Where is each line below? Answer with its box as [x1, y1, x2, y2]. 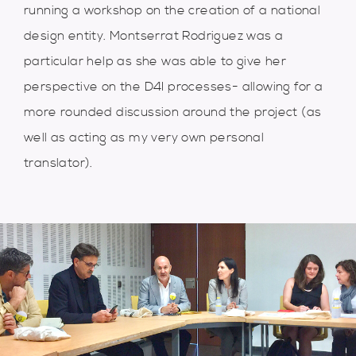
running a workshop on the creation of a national [24, 2, 321, 18]
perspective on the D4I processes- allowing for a [24, 78, 323, 95]
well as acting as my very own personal [24, 129, 265, 145]
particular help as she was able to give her [24, 52, 287, 69]
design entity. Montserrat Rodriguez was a [24, 27, 284, 44]
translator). [24, 154, 93, 171]
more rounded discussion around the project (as [24, 103, 322, 120]
